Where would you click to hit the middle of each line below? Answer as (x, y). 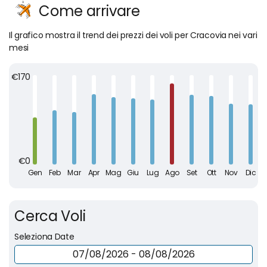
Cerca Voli (50, 216)
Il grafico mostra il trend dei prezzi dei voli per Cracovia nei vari (133, 35)
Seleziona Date (44, 236)
